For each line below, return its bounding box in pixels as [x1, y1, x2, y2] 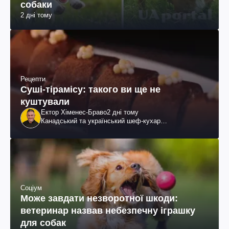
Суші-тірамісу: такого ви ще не [20, 84, 161, 95]
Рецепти [20, 75, 45, 83]
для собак [20, 217, 66, 228]
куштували [20, 97, 70, 107]
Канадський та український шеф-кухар [41, 117, 161, 125]
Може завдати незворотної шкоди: [20, 193, 178, 203]
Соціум [20, 184, 42, 192]
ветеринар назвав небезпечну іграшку [20, 205, 195, 216]
